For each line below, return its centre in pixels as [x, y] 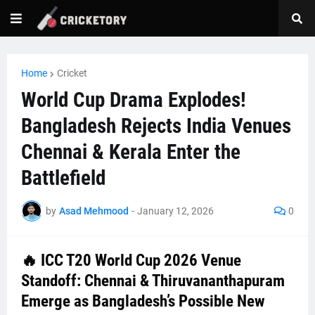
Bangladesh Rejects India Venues [156, 126]
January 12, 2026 [175, 211]
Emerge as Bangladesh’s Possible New [143, 301]
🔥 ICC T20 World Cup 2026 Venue [131, 261]
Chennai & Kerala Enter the [131, 152]
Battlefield [63, 178]
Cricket [72, 73]
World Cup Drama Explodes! [134, 100]
